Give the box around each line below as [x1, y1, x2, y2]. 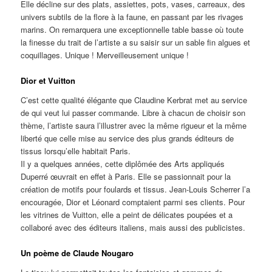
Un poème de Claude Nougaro [21, 247, 134, 259]
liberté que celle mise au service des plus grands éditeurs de [21, 132, 234, 144]
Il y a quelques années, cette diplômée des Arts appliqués [21, 157, 225, 169]
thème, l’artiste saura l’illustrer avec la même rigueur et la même [21, 119, 247, 131]
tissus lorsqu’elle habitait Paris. [21, 144, 131, 157]
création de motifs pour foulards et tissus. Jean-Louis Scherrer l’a [21, 183, 251, 195]
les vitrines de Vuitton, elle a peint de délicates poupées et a [21, 208, 233, 220]
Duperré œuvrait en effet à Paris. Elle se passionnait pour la [21, 170, 231, 182]
